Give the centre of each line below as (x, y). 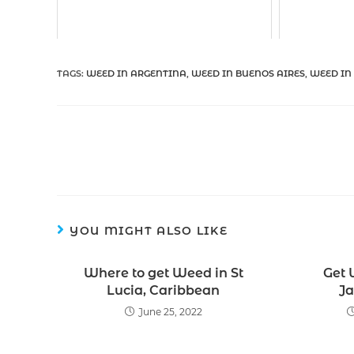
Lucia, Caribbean (164, 290)
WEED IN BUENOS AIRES (248, 73)
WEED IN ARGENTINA (136, 73)
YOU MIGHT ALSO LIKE (149, 230)
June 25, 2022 (170, 311)
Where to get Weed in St (163, 273)
